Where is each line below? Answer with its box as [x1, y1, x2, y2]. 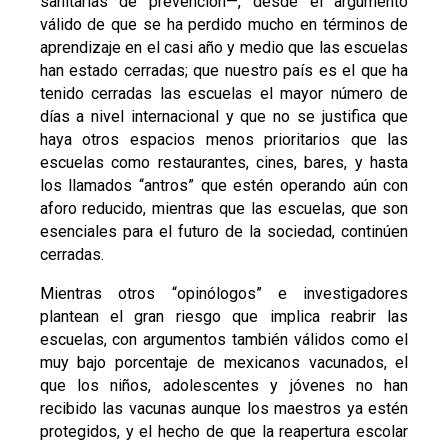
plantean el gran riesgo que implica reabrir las [39, 307, 409, 327]
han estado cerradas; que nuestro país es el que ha [39, 61, 409, 81]
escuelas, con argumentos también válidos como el [39, 330, 409, 350]
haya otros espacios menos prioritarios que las [39, 130, 409, 150]
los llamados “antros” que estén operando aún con [39, 176, 409, 196]
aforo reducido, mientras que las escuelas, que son [39, 199, 409, 219]
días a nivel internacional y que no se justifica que [39, 107, 409, 127]
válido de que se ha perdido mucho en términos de [39, 15, 409, 35]
